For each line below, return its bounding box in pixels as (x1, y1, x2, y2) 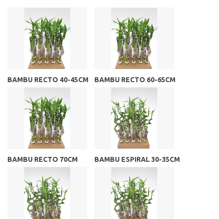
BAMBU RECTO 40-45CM (7, 75, 88, 84)
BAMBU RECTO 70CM (7, 155, 78, 164)
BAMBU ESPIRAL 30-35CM (94, 155, 180, 164)
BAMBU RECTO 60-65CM (94, 75, 175, 84)
